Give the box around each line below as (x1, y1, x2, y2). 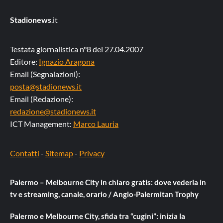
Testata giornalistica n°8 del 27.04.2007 (10, 44, 143, 54)
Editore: (10, 57, 39, 66)
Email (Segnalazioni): (10, 69, 80, 79)
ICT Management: (10, 119, 73, 128)
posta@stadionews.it (10, 82, 82, 91)
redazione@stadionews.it (10, 107, 96, 116)
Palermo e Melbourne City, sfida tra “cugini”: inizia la (10, 212, 185, 221)
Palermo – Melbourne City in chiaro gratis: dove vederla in (10, 178, 206, 187)
